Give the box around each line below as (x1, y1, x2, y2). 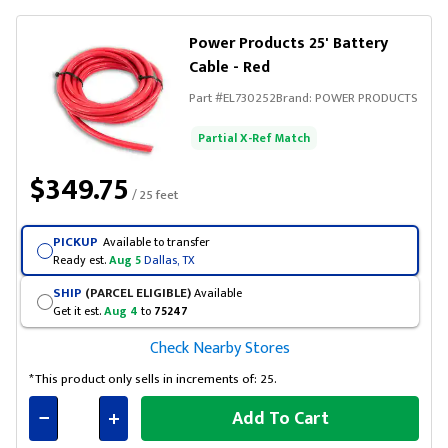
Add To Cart (231, 403, 329, 434)
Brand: (276, 87, 315, 109)
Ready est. (52, 249, 109, 270)
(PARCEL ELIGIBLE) (81, 281, 191, 304)
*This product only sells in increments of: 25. (29, 368, 277, 390)
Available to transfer (102, 231, 210, 252)
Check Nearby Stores (150, 335, 290, 362)
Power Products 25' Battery (189, 30, 388, 57)
